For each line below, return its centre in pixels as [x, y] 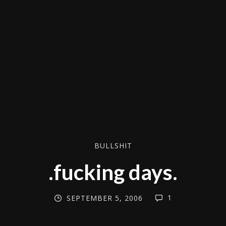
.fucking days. [113, 172]
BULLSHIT [113, 145]
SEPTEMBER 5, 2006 [104, 198]
